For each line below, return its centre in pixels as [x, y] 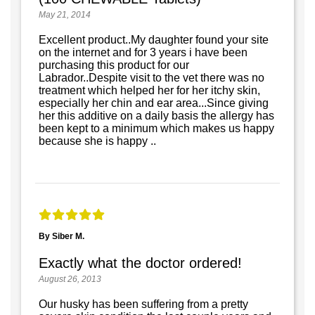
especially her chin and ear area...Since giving [154, 103]
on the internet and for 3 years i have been [143, 52]
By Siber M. [62, 236]
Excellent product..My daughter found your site [154, 39]
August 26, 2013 [70, 279]
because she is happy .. [97, 141]
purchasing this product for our [114, 65]
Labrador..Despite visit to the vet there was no [152, 77]
